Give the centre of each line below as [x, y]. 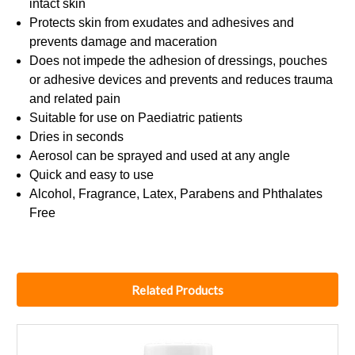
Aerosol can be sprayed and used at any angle [160, 156]
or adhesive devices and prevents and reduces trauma [181, 80]
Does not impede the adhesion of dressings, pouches [179, 61]
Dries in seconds [77, 137]
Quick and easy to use [92, 175]
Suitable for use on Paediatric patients [136, 118]
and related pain [75, 99]
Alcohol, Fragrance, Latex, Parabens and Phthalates [176, 194]
